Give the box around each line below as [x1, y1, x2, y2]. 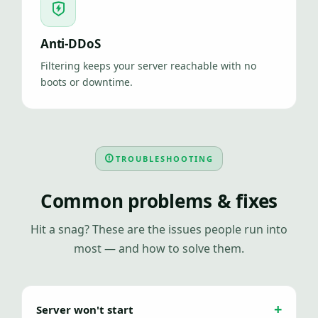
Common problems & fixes [40, 188, 278, 214]
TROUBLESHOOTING [116, 153, 214, 164]
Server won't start [36, 302, 133, 317]
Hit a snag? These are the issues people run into [31, 221, 287, 237]
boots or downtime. [40, 75, 133, 89]
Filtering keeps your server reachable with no [40, 59, 256, 72]
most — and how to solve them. [74, 241, 244, 256]
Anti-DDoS [40, 35, 101, 52]
